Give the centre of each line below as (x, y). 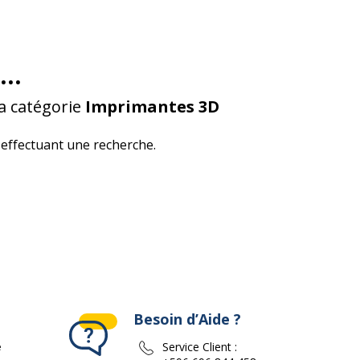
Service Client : (200, 347)
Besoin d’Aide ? (187, 319)
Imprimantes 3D (152, 106)
